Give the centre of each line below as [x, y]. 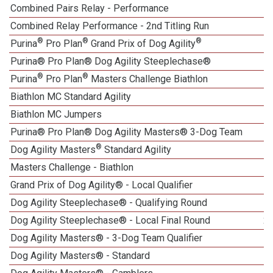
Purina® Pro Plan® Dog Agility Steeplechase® [111, 61]
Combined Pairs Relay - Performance [90, 8]
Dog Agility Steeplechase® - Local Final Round [111, 220]
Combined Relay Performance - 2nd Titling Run [110, 26]
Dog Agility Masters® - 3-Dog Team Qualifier [107, 238]
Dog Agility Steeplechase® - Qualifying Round [109, 203]
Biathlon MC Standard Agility [71, 97]
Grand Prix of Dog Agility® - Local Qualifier [102, 185]
